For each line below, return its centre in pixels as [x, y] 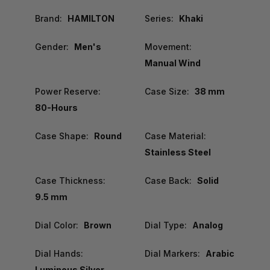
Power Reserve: [68, 91]
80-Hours [56, 107]
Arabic [220, 253]
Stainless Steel [177, 152]
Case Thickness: [70, 180]
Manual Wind [172, 63]
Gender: [52, 46]
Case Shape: [62, 136]
